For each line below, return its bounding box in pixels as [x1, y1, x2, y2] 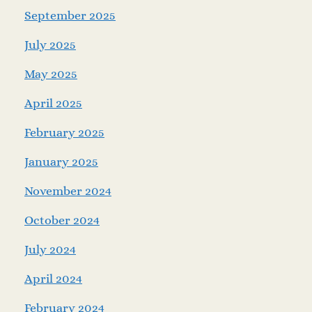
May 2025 [24, 66, 77, 81]
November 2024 [24, 183, 111, 198]
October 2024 [24, 212, 100, 227]
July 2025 [24, 37, 76, 52]
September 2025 [24, 8, 116, 22]
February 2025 [24, 125, 104, 139]
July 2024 [24, 242, 76, 256]
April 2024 [24, 271, 82, 286]
